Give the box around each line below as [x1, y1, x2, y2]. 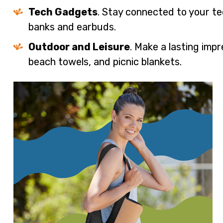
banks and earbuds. [28, 21, 116, 33]
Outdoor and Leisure [28, 41, 130, 53]
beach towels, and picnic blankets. [28, 56, 182, 68]
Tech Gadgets [28, 6, 98, 18]
